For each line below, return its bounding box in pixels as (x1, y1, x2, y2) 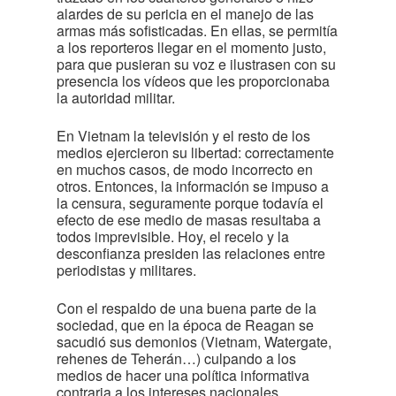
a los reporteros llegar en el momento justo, (57, 37, 326, 57)
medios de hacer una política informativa (57, 365, 309, 385)
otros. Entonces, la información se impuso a (57, 176, 329, 196)
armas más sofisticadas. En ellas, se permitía (57, 20, 338, 41)
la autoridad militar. (57, 88, 175, 108)
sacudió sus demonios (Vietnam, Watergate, (57, 331, 331, 352)
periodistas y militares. (57, 260, 196, 280)
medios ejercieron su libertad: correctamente (57, 142, 334, 163)
